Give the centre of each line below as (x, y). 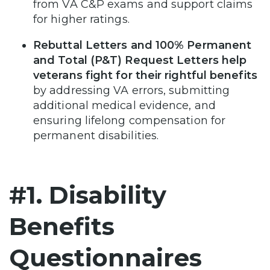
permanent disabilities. (96, 135)
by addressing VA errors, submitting (132, 90)
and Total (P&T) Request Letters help (140, 60)
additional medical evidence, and (124, 105)
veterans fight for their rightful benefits (145, 75)
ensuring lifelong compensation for (130, 120)
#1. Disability (88, 195)
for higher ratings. (81, 19)
